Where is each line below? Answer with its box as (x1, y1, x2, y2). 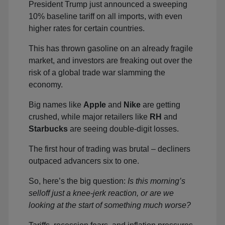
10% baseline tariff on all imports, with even (29, 12, 182, 21)
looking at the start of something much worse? (29, 201, 191, 209)
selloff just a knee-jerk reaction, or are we (29, 189, 174, 197)
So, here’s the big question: (29, 177, 128, 185)
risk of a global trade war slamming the (29, 68, 165, 77)
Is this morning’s (128, 177, 185, 185)
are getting (141, 100, 180, 109)
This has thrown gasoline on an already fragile (29, 44, 193, 53)
